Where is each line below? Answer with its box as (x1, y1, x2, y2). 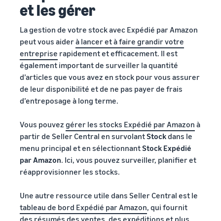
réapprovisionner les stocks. (20, 166, 120, 177)
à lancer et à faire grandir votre (75, 36, 184, 46)
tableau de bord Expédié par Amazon (20, 202, 147, 212)
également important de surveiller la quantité (20, 60, 178, 70)
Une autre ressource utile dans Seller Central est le (20, 190, 198, 200)
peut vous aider (20, 36, 75, 46)
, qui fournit (147, 202, 187, 212)
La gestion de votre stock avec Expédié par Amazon (20, 24, 198, 35)
